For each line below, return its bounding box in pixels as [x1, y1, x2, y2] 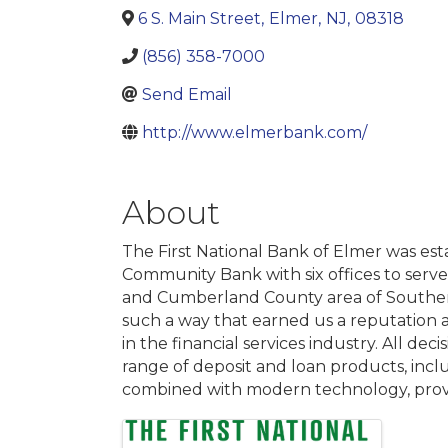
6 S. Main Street [138, 9, 261, 28]
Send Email [142, 85, 232, 104]
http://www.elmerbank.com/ [142, 123, 367, 142]
